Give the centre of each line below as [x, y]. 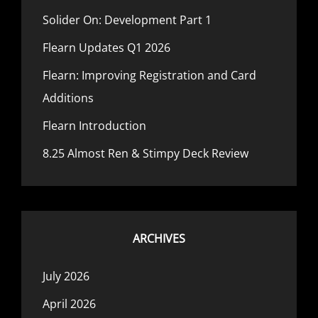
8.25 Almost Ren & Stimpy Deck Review [146, 153]
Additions [68, 98]
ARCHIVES [159, 238]
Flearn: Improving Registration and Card [149, 75]
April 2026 [69, 304]
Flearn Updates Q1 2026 [106, 48]
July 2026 [66, 276]
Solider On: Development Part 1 [127, 20]
